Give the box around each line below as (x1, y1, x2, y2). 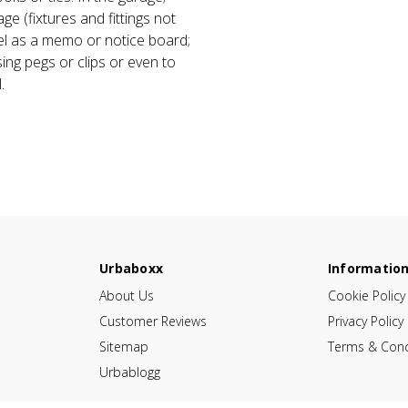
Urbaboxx (99, 259, 164, 277)
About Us (99, 286, 155, 304)
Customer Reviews (99, 311, 208, 330)
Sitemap (99, 337, 149, 355)
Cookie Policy (327, 286, 405, 304)
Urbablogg (99, 362, 161, 381)
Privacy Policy (327, 311, 403, 330)
